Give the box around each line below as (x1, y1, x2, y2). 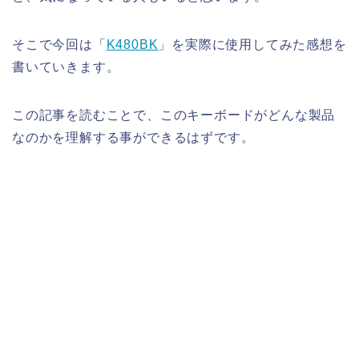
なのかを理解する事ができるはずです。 (12, 130, 255, 144)
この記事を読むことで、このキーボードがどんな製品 (12, 107, 336, 122)
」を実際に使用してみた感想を (158, 37, 347, 51)
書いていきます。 (12, 59, 120, 74)
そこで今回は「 (12, 37, 107, 51)
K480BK (106, 37, 159, 51)
